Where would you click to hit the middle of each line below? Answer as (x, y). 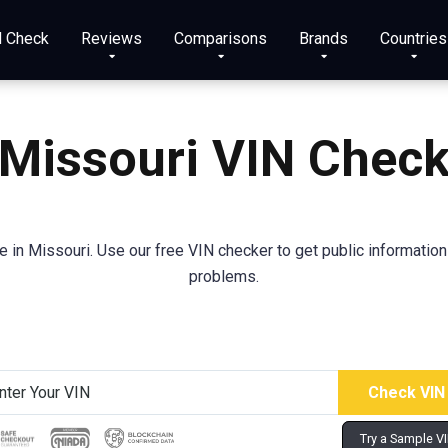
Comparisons (220, 38)
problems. (224, 277)
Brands (323, 38)
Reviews (111, 38)
